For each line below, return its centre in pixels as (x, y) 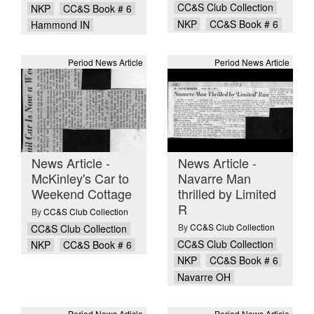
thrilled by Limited (227, 194)
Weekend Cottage (82, 194)
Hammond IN (60, 25)
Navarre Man (214, 178)
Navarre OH (204, 277)
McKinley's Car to (80, 178)
